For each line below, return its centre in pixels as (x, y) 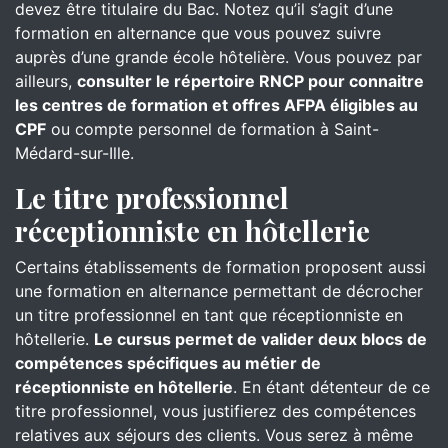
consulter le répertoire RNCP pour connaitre (250, 81)
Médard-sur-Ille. (74, 153)
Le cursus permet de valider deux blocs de (260, 339)
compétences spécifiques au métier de (168, 363)
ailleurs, (46, 81)
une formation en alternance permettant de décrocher (219, 291)
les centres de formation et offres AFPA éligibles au (216, 105)
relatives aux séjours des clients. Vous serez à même (214, 435)
